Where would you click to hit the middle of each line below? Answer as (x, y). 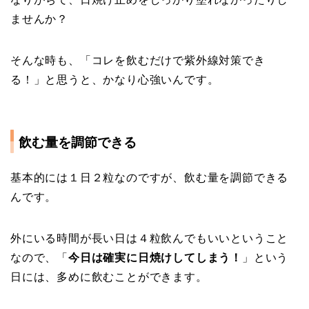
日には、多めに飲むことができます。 (109, 277)
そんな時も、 (45, 61)
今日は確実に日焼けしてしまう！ (155, 257)
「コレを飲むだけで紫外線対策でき (172, 61)
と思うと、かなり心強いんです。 (132, 80)
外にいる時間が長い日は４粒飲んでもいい (121, 238)
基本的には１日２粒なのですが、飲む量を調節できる (150, 177)
